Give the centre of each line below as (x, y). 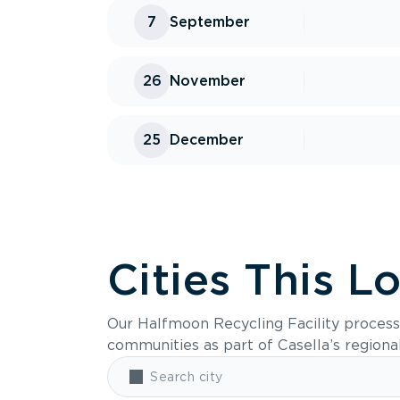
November (208, 81)
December (207, 140)
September (210, 22)
